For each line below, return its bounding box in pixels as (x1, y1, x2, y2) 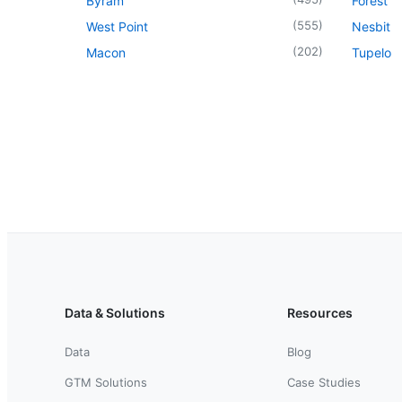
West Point (86, 18, 148, 34)
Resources (287, 304, 353, 320)
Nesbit (352, 18, 390, 34)
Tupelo (352, 44, 391, 60)
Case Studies (287, 374, 361, 389)
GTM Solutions (65, 374, 147, 389)
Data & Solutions (65, 304, 165, 320)
